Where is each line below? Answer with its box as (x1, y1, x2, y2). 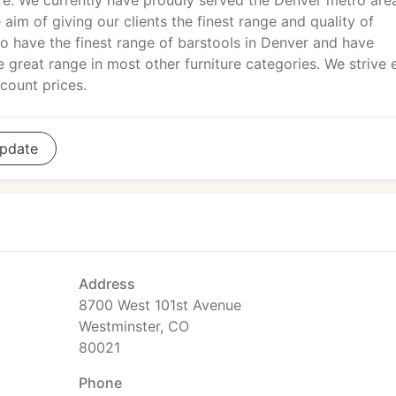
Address (79, 275, 135, 293)
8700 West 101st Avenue (79, 296, 241, 314)
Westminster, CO (79, 317, 189, 335)
